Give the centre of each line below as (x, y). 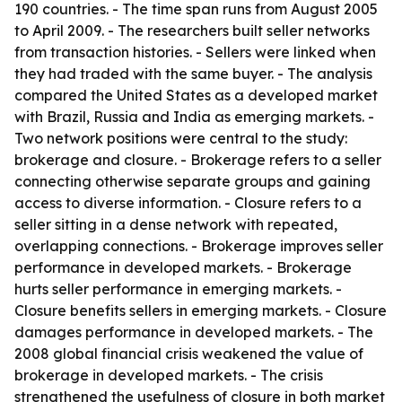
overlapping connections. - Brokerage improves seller (199, 246)
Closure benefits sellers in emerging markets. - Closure (201, 310)
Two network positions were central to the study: (181, 138)
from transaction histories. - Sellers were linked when (195, 52)
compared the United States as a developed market (196, 95)
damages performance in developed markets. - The (194, 332)
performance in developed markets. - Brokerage (183, 267)
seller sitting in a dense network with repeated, (176, 224)
